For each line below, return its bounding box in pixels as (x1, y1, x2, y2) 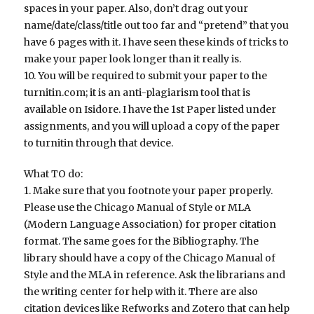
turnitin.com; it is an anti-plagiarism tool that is (24, 86, 251, 100)
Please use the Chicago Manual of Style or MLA (24, 201, 252, 214)
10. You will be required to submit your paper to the (24, 69, 268, 83)
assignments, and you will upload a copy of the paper (24, 120, 280, 133)
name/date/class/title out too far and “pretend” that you (24, 19, 289, 32)
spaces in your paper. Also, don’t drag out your (24, 2, 249, 15)
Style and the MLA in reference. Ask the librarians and (24, 268, 286, 282)
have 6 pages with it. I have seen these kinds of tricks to (24, 36, 289, 49)
